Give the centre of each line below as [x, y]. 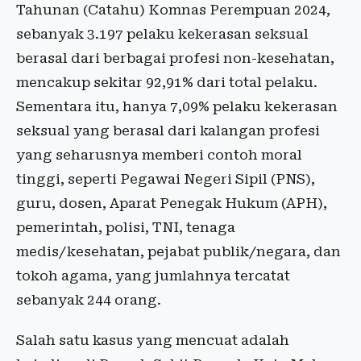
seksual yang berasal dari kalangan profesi [168, 131]
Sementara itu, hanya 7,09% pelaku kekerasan [177, 107]
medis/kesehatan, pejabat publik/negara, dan [178, 252]
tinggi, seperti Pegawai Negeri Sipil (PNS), [166, 179]
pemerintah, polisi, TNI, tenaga [126, 228]
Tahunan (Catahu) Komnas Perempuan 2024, [173, 10]
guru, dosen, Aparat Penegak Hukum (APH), [172, 203]
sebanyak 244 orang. [89, 300]
